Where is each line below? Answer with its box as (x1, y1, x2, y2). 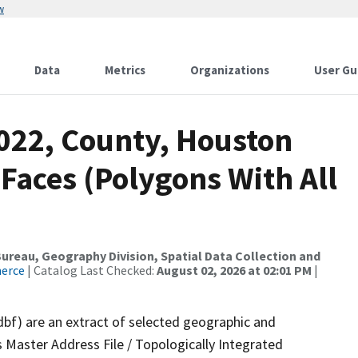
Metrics (105, 62, 145, 78)
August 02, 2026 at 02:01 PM (157, 262, 312, 278)
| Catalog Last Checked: (25, 262, 157, 278)
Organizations (190, 62, 269, 78)
